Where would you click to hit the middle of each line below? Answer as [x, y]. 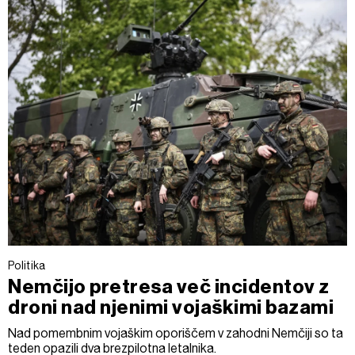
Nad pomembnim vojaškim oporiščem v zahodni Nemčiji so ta [176, 333]
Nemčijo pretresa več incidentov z [169, 287]
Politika [27, 265]
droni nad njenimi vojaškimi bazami [171, 307]
